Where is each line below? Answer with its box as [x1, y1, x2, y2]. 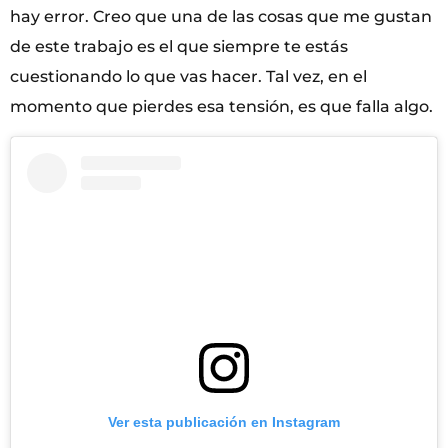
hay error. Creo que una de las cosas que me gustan [10, 7, 432, 27]
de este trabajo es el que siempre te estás [10, 37, 348, 57]
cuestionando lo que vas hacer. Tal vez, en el [10, 67, 367, 87]
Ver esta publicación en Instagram [108, 413, 340, 430]
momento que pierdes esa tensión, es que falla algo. [10, 97, 433, 117]
